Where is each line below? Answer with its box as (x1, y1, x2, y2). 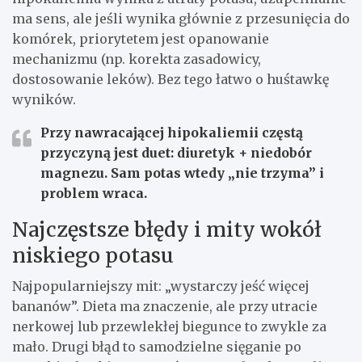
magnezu (40, 165, 104, 182)
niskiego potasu (12, 242, 174, 269)
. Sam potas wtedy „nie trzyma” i (104, 165, 324, 182)
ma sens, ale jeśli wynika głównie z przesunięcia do (12, 11, 350, 27)
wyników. (12, 91, 76, 108)
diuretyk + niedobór (177, 145, 312, 162)
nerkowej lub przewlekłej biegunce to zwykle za (12, 318, 326, 335)
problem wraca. (40, 185, 147, 202)
